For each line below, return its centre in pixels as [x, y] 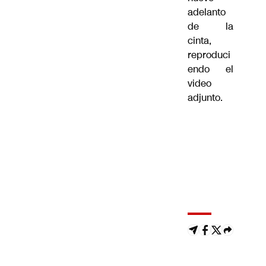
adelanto [207, 12]
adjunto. [205, 98]
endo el [211, 69]
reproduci [209, 55]
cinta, [199, 41]
